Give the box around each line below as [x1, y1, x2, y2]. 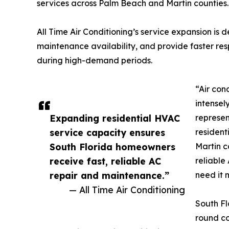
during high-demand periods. [37, 55, 152, 66]
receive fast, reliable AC [50, 155, 161, 167]
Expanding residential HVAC [50, 112, 180, 124]
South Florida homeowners [50, 141, 175, 153]
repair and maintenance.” [50, 170, 169, 181]
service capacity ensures [50, 127, 165, 139]
